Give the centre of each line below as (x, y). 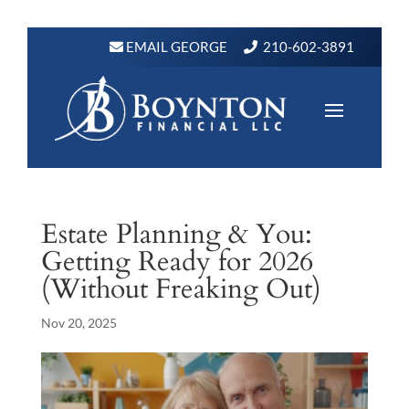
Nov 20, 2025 (79, 323)
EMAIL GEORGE (175, 47)
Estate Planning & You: (176, 235)
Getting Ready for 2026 (177, 262)
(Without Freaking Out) (181, 289)
